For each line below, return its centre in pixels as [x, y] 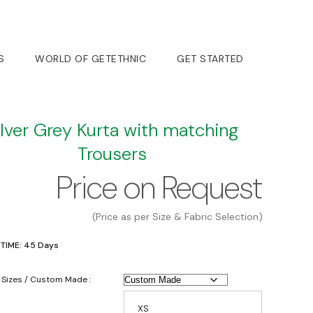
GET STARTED [210, 59]
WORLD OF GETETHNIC [90, 59]
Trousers [112, 154]
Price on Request [160, 188]
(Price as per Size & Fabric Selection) [177, 217]
